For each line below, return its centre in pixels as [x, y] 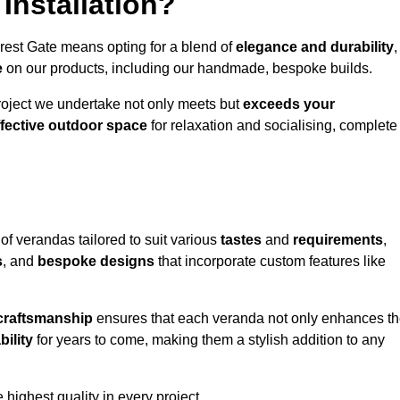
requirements [338, 240]
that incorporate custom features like [270, 262]
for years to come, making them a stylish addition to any [209, 340]
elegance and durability [315, 47]
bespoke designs [96, 262]
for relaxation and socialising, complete [272, 126]
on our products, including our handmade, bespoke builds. [187, 69]
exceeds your [289, 104]
